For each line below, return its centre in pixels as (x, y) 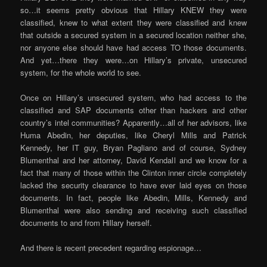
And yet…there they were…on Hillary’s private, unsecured (133, 60)
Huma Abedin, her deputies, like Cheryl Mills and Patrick (133, 135)
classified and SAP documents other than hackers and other (133, 110)
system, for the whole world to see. (81, 72)
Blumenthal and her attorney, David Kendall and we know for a (133, 160)
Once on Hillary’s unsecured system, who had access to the (133, 97)
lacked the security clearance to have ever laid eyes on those (133, 185)
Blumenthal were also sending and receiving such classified (133, 210)
